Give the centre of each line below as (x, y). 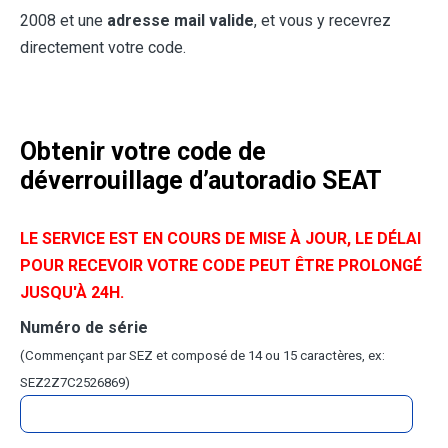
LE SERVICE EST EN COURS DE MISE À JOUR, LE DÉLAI (220, 239)
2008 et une (63, 21)
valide (231, 21)
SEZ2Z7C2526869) (75, 383)
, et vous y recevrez (322, 21)
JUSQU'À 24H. (72, 293)
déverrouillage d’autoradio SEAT (201, 181)
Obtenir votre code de (143, 152)
